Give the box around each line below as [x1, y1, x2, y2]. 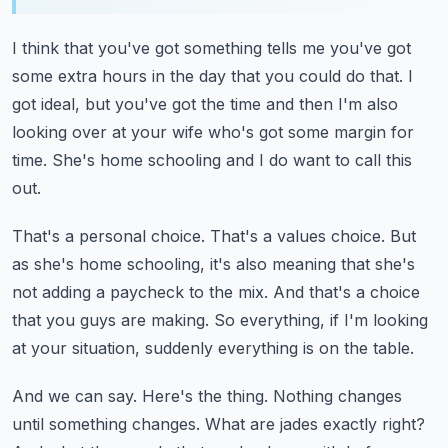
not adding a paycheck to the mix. [12, 282, 268, 302]
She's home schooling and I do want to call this [52, 150, 412, 170]
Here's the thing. [142, 386, 268, 406]
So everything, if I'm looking [214, 310, 428, 330]
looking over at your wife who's [12, 122, 254, 142]
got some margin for [259, 122, 414, 142]
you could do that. [265, 66, 403, 86]
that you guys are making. [12, 310, 209, 330]
